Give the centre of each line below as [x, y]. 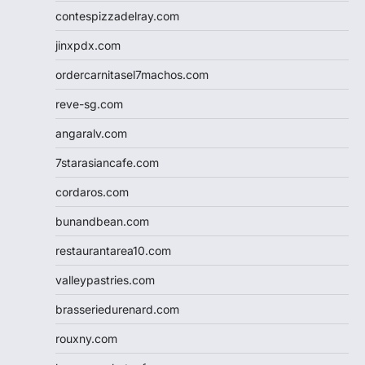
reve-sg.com [89, 104]
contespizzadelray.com [117, 16]
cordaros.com [92, 192]
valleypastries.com [105, 280]
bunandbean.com [102, 222]
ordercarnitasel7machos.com [132, 75]
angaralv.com [91, 134]
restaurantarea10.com [113, 251]
